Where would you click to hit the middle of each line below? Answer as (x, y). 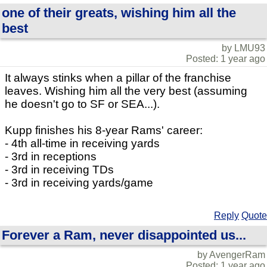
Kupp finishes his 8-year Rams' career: (104, 130)
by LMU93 (243, 48)
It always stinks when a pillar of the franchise (118, 78)
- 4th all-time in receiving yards (82, 143)
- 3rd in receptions (51, 156)
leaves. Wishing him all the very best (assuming (126, 91)
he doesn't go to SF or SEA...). (82, 104)
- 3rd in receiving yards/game (79, 183)
